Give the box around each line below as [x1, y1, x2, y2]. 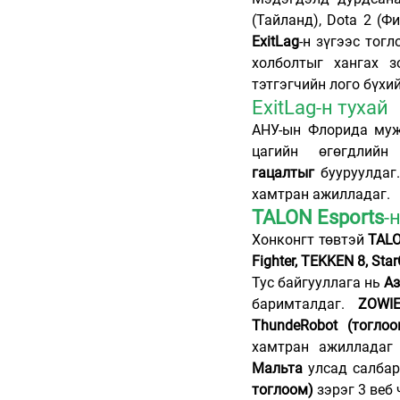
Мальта [252, 360, 303, 378]
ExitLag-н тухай [252, 96, 388, 120]
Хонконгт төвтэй [252, 231, 369, 249]
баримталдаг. [252, 296, 358, 313]
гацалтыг [252, 164, 314, 182]
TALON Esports [252, 206, 384, 229]
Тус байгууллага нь [252, 274, 385, 292]
